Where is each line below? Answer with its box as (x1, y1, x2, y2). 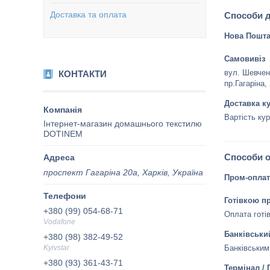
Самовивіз (224, 54, 265, 63)
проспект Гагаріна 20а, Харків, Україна (43, 167, 203, 177)
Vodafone (43, 217, 75, 226)
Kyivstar (43, 243, 69, 252)
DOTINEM (43, 129, 83, 139)
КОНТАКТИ (58, 69, 107, 79)
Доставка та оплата (50, 10, 127, 19)
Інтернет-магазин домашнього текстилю (43, 119, 202, 128)
